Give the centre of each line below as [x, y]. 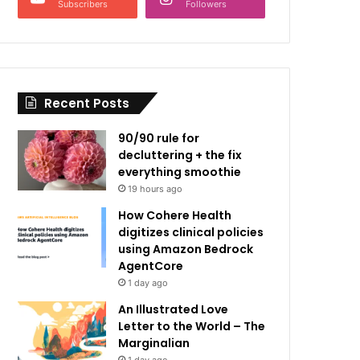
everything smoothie [180, 172]
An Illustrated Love [174, 309]
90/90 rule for [159, 138]
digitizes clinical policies [191, 232]
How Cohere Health [175, 215]
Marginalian [154, 343]
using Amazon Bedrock [186, 249]
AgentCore [151, 266]
